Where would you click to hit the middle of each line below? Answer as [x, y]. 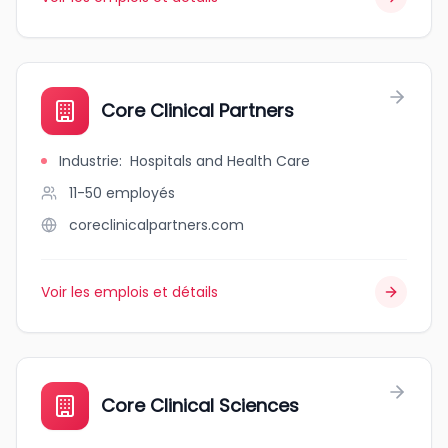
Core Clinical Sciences [200, 405]
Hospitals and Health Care [220, 161]
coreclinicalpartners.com [156, 225]
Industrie [89, 161]
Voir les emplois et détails [129, 292]
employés [140, 193]
